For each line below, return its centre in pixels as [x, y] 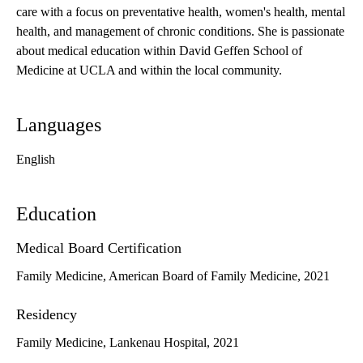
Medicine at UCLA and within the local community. [151, 70]
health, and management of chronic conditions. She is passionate [180, 32]
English [36, 160]
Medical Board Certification [99, 248]
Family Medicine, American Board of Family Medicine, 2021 [173, 276]
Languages [59, 125]
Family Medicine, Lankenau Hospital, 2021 [128, 343]
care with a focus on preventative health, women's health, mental [181, 12]
